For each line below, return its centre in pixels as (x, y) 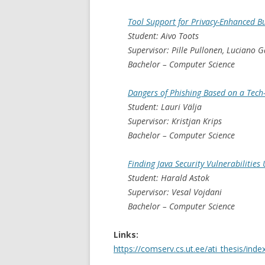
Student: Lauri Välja (165, 106)
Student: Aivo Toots (163, 35)
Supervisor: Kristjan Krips (175, 121)
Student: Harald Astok (169, 177)
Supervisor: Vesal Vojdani (175, 192)
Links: (126, 234)
